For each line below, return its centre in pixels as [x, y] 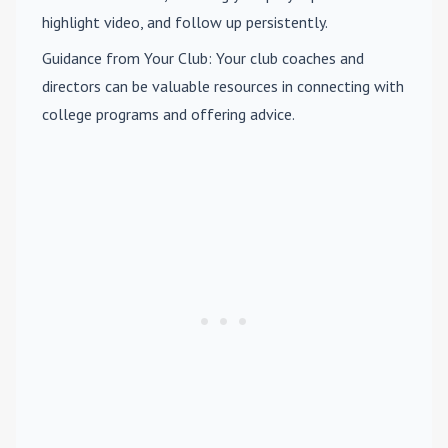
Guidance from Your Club [125, 58]
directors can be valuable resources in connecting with [223, 86]
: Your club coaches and [286, 58]
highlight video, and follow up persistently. [185, 22]
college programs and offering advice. [168, 114]
